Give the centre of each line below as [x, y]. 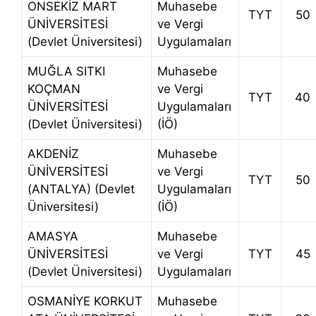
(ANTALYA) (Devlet [81, 189]
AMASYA [53, 237]
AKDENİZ [53, 154]
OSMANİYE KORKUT [85, 302]
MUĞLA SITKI [66, 72]
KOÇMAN [54, 89]
